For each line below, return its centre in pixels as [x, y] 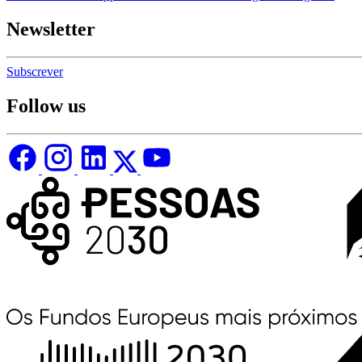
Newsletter [51, 29]
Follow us [46, 106]
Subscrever [35, 72]
